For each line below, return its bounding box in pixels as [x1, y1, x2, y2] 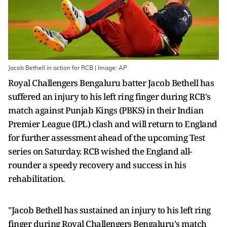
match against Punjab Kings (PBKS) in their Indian [8, 104, 204, 116]
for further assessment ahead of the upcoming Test [8, 132, 205, 143]
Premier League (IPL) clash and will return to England [8, 118, 217, 130]
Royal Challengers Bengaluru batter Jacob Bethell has [8, 77, 214, 89]
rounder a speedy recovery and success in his [8, 159, 186, 171]
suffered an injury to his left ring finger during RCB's [8, 91, 211, 102]
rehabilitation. [8, 173, 65, 184]
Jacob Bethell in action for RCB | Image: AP [8, 65, 127, 71]
